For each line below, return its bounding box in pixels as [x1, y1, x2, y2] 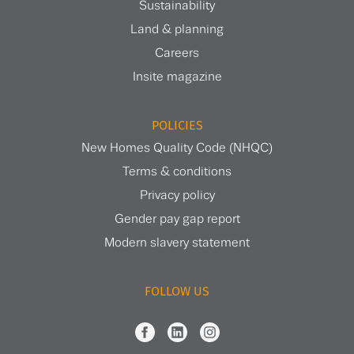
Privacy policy [139, 189, 215, 203]
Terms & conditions [122, 165, 232, 179]
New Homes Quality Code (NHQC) [81, 141, 273, 156]
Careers [155, 46, 199, 60]
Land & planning [130, 22, 224, 36]
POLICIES [151, 118, 203, 134]
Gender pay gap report [114, 213, 240, 227]
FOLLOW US [145, 284, 209, 299]
